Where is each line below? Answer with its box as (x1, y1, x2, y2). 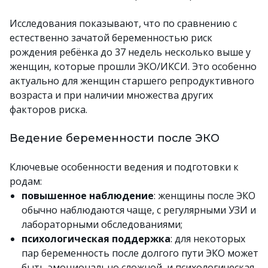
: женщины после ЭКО (154, 189, 255, 202)
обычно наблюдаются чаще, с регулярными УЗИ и (22, 203, 256, 217)
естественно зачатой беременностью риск (10, 31, 212, 44)
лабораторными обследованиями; (22, 218, 182, 231)
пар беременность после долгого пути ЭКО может (22, 246, 258, 260)
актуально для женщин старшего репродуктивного (10, 74, 254, 87)
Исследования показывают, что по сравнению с (10, 17, 237, 30)
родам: (10, 175, 42, 188)
